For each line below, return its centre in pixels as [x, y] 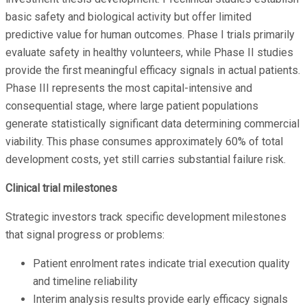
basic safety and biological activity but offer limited [128, 16]
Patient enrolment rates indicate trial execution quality [161, 263]
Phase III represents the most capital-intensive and [129, 88]
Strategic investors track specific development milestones [146, 217]
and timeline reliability [85, 281]
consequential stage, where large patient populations [132, 106]
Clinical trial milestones [61, 188]
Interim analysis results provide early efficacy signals [160, 299]
